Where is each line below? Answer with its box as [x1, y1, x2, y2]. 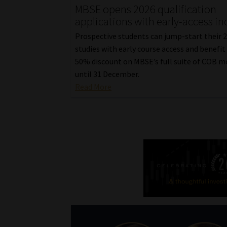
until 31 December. [75, 68, 140, 79]
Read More [75, 81, 112, 92]
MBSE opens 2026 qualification [75, 2, 217, 17]
